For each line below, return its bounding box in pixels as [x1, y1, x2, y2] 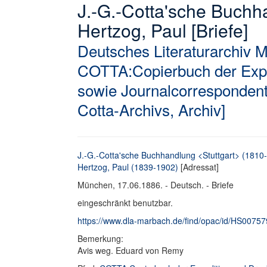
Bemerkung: [77, 232, 126, 244]
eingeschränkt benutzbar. [77, 197, 173, 209]
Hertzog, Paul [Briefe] [77, 17, 248, 43]
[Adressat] [178, 161, 219, 173]
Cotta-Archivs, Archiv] [77, 98, 225, 120]
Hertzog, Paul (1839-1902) [77, 161, 178, 173]
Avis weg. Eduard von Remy [77, 244, 184, 256]
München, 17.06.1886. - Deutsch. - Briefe [77, 179, 234, 191]
